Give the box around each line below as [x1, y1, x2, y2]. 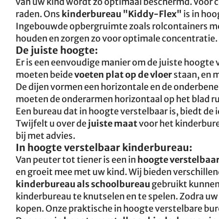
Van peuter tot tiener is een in [16, 154, 137, 165]
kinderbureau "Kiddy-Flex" [62, 8, 183, 20]
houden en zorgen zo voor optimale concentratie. [16, 33, 218, 44]
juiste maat [87, 118, 137, 129]
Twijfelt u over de [16, 118, 87, 129]
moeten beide [16, 69, 74, 80]
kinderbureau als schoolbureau [16, 178, 150, 190]
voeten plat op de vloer [74, 69, 174, 80]
